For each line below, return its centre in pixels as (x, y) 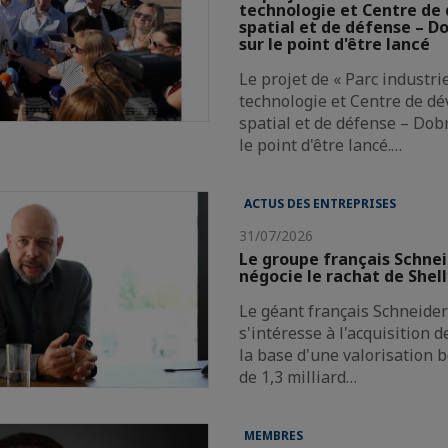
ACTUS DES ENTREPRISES (320, 203)
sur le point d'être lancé (335, 43)
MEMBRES (274, 435)
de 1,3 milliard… (298, 376)
